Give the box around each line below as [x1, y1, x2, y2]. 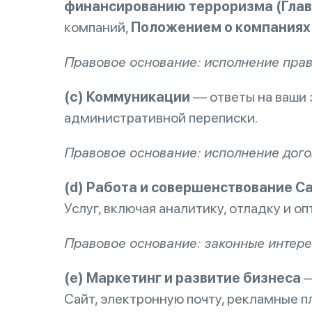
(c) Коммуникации [64, 88, 190, 105]
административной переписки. [64, 109, 258, 126]
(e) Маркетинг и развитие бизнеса [64, 270, 301, 286]
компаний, [64, 19, 131, 36]
